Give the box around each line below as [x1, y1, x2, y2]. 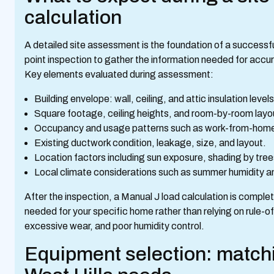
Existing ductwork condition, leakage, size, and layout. [34, 138, 270, 148]
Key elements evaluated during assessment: [24, 69, 213, 80]
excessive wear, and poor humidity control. [24, 221, 204, 231]
